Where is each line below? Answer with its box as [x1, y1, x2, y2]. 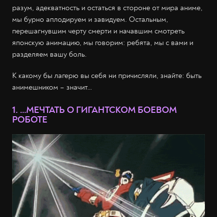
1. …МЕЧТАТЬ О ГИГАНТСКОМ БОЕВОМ [12, 104, 177, 116]
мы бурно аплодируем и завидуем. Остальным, [12, 15, 168, 24]
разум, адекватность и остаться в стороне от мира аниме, [12, 3, 202, 13]
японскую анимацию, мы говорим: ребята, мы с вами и [12, 38, 193, 47]
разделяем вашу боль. [12, 49, 87, 59]
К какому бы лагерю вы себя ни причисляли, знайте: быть [12, 71, 201, 80]
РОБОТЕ [12, 114, 47, 125]
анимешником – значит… [12, 82, 92, 92]
